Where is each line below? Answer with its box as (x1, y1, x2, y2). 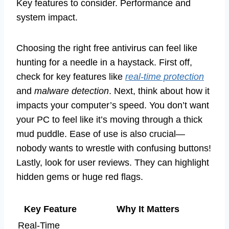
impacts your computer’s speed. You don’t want (16, 100, 209, 111)
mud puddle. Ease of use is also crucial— (16, 129, 185, 140)
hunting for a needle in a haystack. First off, (16, 57, 192, 68)
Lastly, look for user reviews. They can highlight (16, 157, 209, 168)
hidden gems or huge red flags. (16, 172, 143, 182)
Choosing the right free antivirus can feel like (16, 43, 197, 54)
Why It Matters (117, 204, 179, 215)
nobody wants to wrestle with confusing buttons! (16, 143, 211, 154)
